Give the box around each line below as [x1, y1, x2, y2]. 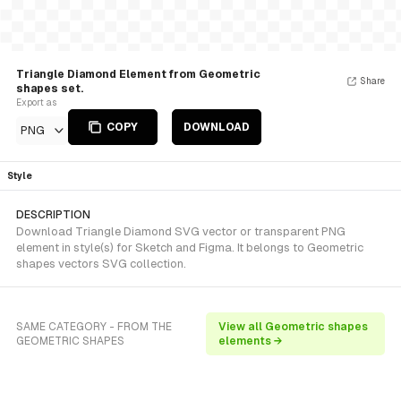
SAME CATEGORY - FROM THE [16, 320, 172, 333]
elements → [218, 335, 283, 347]
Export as [16, 98, 56, 107]
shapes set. [16, 82, 83, 95]
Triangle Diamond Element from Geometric [16, 68, 260, 81]
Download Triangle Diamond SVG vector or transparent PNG [16, 225, 346, 238]
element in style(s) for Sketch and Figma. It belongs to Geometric [16, 241, 363, 254]
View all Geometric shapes [218, 320, 368, 333]
